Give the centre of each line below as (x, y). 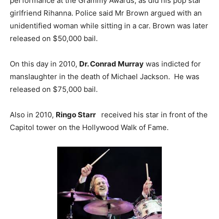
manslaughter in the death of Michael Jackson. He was (105, 76)
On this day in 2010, (44, 64)
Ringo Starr (77, 114)
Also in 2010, (33, 114)
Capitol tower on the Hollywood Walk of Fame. (89, 127)
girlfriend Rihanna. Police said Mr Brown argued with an (106, 13)
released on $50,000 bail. (54, 38)
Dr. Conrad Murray (111, 64)
